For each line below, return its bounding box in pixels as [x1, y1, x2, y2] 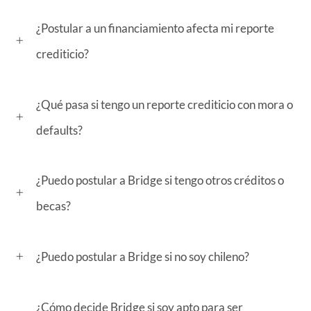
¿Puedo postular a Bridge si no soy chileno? [36, 249, 249, 264]
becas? [36, 199, 71, 214]
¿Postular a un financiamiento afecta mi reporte [36, 21, 274, 35]
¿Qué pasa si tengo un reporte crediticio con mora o [36, 96, 293, 112]
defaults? [36, 122, 83, 137]
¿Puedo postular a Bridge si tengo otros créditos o [36, 173, 284, 188]
